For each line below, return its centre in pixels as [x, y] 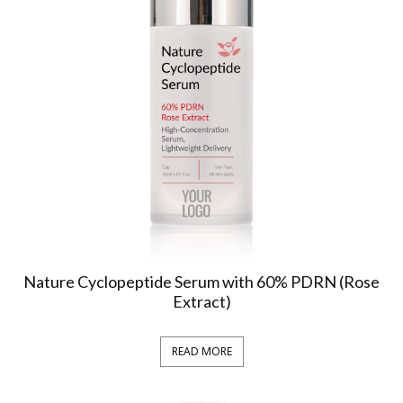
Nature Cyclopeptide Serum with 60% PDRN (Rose [201, 282]
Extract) [201, 302]
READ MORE [201, 351]
